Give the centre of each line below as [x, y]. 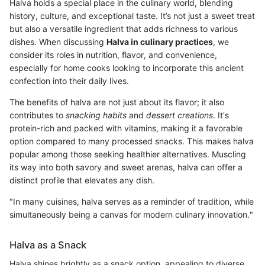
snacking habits [96, 115]
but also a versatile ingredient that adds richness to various [124, 29]
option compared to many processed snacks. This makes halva [132, 141]
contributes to [38, 115]
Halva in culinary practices [160, 42]
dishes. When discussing [58, 42]
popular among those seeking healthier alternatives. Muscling [128, 154]
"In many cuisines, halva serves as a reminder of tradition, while [132, 202]
